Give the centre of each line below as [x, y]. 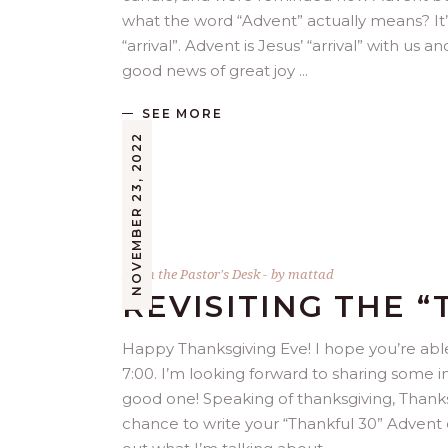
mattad [311, 274]
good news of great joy [210, 70]
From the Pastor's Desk [191, 274]
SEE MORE [182, 114]
